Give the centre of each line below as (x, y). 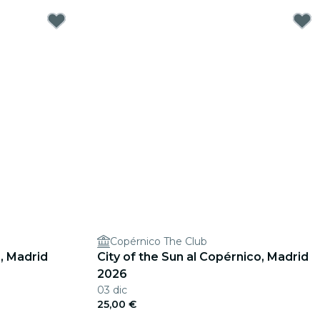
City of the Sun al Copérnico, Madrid (203, 257)
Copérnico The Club (159, 241)
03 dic (112, 290)
